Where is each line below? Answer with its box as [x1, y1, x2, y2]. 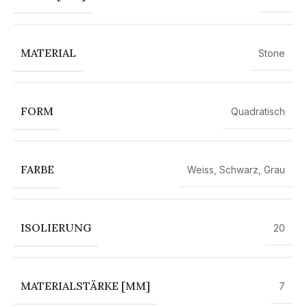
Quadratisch [231, 105, 285, 117]
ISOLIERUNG [21, 220, 91, 234]
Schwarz [219, 163, 258, 175]
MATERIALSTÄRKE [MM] [21, 278, 150, 293]
